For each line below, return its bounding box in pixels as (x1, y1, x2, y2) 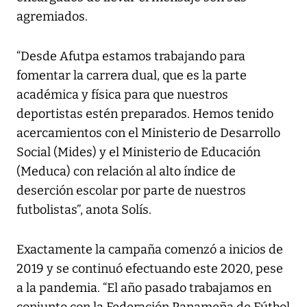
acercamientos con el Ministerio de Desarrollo (16, 125, 280, 140)
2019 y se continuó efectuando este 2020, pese (16, 260, 283, 276)
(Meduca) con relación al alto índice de (16, 163, 236, 179)
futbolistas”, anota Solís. (16, 201, 151, 217)
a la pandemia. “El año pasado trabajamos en (16, 280, 271, 295)
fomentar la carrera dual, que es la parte (16, 67, 247, 83)
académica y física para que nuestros (16, 86, 228, 102)
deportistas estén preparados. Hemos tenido (16, 106, 273, 121)
